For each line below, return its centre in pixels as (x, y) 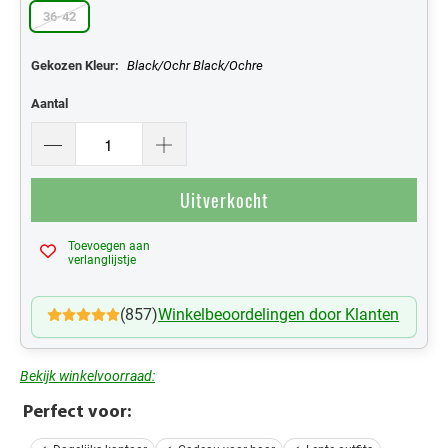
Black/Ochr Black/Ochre (195, 65)
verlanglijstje (102, 260)
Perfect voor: (77, 413)
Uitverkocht (224, 199)
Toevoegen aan (109, 246)
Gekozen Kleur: (75, 65)
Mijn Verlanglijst (320, 253)
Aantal (49, 103)
